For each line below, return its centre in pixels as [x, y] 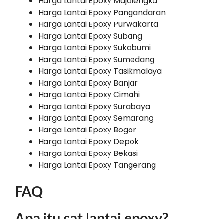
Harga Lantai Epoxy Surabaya [94, 107]
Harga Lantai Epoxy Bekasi [88, 153]
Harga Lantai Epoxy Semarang [96, 118]
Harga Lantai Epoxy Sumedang [96, 60]
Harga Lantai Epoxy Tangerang [97, 165]
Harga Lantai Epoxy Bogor [87, 130]
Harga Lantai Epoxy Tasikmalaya [100, 71]
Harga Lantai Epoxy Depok [88, 142]
